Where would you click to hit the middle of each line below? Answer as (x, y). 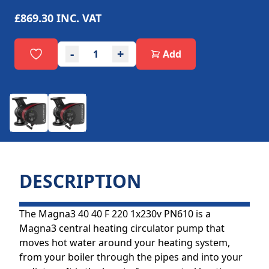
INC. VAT (79, 18)
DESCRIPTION (80, 181)
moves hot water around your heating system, (125, 243)
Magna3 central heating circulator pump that (122, 228)
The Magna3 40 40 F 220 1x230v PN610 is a (115, 214)
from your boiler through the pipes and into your (131, 257)
